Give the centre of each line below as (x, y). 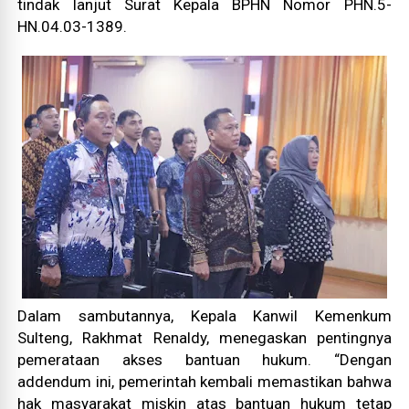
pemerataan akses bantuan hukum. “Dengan (204, 360)
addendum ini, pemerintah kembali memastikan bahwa (204, 382)
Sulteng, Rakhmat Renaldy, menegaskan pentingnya (204, 338)
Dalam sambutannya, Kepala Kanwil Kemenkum (204, 316)
